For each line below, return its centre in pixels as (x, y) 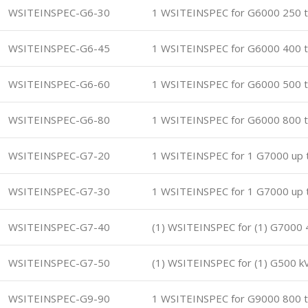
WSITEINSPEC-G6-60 (59, 84)
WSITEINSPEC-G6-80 (59, 120)
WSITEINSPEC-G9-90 (59, 298)
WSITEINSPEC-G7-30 (59, 191)
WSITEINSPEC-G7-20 (59, 155)
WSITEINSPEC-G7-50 (59, 263)
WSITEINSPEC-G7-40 (59, 227)
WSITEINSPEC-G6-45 (59, 48)
